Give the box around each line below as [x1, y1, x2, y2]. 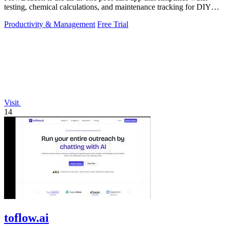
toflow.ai [4, 211, 49, 225]
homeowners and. [4, 12, 61, 21]
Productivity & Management [4, 20, 95, 29]
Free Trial [97, 20, 128, 29]
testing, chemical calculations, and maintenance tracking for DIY [4, 3, 211, 12]
